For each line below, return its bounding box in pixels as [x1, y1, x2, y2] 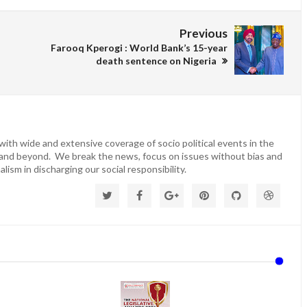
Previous [180, 26, 228, 41]
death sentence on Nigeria [96, 55, 219, 67]
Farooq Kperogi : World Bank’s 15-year [51, 42, 228, 54]
